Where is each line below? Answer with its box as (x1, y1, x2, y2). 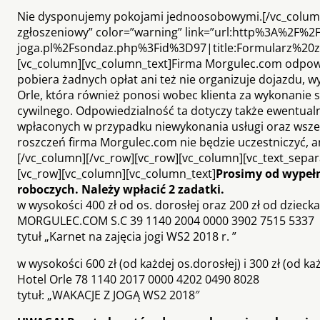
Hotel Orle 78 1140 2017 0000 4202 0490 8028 (17, 271, 259, 287)
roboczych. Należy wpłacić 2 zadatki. (17, 181, 224, 197)
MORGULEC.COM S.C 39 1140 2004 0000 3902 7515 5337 (17, 212, 314, 229)
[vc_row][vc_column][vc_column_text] (17, 165, 216, 181)
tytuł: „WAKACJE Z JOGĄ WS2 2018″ (17, 286, 199, 303)
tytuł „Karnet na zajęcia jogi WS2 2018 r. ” (17, 228, 236, 244)
